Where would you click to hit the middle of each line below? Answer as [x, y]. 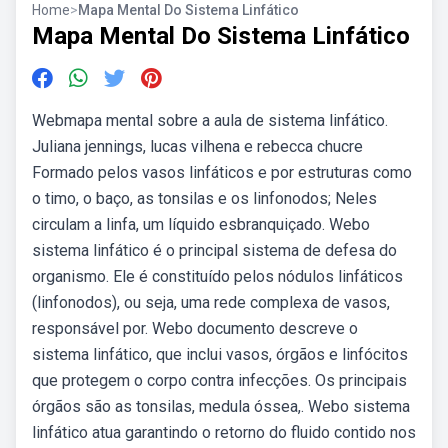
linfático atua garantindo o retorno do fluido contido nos [224, 432]
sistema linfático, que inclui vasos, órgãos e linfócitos [220, 354]
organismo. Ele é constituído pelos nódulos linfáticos [217, 276]
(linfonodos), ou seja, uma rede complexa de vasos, [211, 302]
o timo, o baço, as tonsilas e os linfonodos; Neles [204, 198]
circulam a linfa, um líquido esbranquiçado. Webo [201, 224]
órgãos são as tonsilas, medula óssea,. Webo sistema [221, 406]
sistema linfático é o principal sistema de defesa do [214, 250]
